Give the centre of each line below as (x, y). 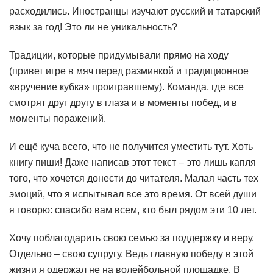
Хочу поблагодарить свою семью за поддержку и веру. (132, 238)
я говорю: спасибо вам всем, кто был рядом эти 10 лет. (133, 210)
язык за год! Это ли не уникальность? (93, 27)
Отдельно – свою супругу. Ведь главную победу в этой (131, 253)
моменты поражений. (58, 118)
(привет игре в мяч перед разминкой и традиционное (129, 71)
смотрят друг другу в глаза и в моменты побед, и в (123, 102)
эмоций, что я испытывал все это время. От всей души (133, 194)
